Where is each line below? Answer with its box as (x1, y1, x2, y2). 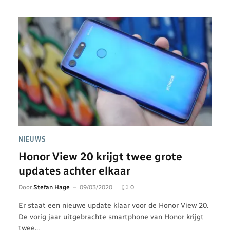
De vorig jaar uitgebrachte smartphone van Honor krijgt (18, 213, 204, 221)
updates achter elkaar (18, 164, 130, 177)
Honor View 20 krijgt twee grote (18, 150, 182, 163)
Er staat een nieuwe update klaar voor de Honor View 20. (18, 201, 208, 210)
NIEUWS (18, 133, 46, 145)
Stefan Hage (33, 184, 70, 191)
